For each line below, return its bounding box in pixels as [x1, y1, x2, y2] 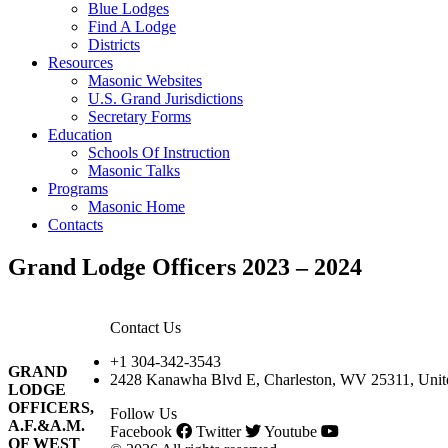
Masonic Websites [88, 72, 202, 89]
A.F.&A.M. [8, 416, 85, 434]
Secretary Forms [88, 108, 191, 125]
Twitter [196, 422, 241, 440]
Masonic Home [88, 198, 185, 215]
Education [48, 126, 112, 143]
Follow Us [110, 404, 177, 422]
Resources [48, 54, 113, 71]
